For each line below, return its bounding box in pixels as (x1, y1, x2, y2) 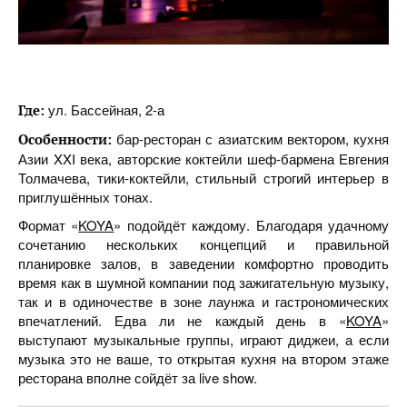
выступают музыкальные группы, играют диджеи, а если (18, 330, 389, 349)
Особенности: (18, 130, 112, 148)
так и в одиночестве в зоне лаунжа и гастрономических (18, 292, 389, 311)
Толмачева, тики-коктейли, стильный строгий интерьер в (18, 168, 389, 187)
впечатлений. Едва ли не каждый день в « (18, 311, 346, 330)
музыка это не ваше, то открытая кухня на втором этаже (18, 349, 389, 368)
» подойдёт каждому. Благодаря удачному (114, 215, 390, 234)
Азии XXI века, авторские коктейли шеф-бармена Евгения (18, 149, 389, 168)
